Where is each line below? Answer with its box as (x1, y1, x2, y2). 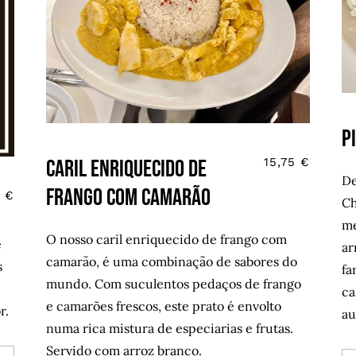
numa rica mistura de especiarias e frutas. (46, 319, 297, 336)
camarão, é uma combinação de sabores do (46, 253, 298, 269)
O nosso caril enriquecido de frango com (46, 230, 288, 247)
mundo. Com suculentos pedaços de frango (46, 275, 302, 292)
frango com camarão (46, 183, 211, 212)
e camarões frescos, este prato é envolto (46, 297, 282, 314)
